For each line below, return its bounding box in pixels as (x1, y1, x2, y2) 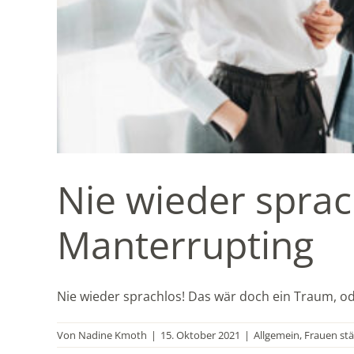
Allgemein (254, 327, 299, 342)
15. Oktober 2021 (160, 327, 240, 342)
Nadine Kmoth (78, 327, 147, 342)
